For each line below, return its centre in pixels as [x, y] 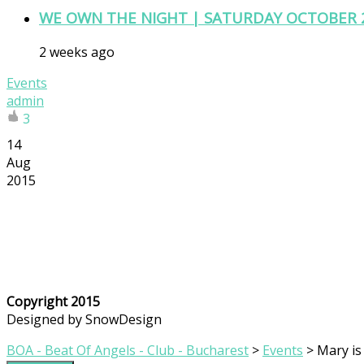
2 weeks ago [77, 52]
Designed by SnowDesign [84, 320]
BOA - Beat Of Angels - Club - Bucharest [128, 351]
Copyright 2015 [53, 302]
